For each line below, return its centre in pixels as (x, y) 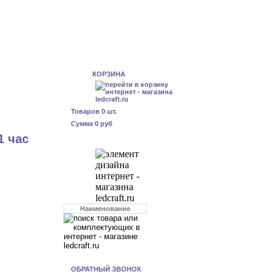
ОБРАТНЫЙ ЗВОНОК (106, 269)
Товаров (86, 111)
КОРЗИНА (109, 74)
